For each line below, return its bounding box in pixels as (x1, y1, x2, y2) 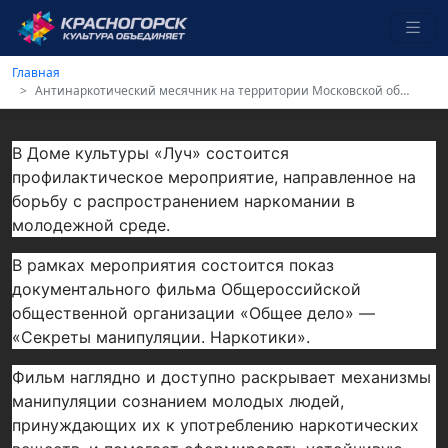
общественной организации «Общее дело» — (12, 303, 375, 323)
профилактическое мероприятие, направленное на (12, 167, 416, 187)
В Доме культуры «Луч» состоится (12, 143, 289, 163)
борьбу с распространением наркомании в (12, 191, 355, 211)
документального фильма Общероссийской (12, 279, 361, 299)
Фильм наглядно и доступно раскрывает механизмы (12, 367, 431, 387)
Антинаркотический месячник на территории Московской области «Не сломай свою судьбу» (35, 82, 400, 99)
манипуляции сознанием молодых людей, (12, 391, 344, 411)
